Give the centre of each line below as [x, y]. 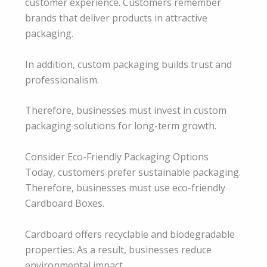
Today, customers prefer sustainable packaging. [133, 173]
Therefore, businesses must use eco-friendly [125, 188]
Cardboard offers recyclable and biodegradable [130, 234]
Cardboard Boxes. [65, 204]
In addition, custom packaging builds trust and [128, 64]
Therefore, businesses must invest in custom [126, 111]
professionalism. [62, 80]
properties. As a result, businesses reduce [118, 249]
